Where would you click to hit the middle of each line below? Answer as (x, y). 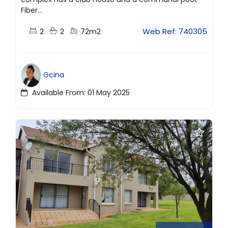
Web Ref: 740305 (175, 31)
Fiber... (32, 10)
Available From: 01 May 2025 (80, 92)
